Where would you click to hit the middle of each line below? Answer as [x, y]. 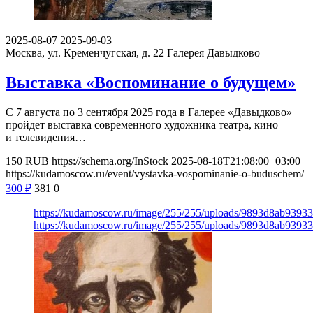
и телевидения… [46, 138]
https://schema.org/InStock [110, 161]
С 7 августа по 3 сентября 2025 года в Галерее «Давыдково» [149, 112]
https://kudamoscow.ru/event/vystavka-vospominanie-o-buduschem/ [155, 174]
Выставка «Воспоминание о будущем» [151, 83]
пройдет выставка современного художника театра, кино [142, 125]
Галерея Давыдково [213, 53]
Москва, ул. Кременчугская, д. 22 [85, 53]
